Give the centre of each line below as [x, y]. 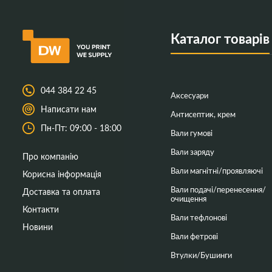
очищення [188, 198]
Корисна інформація [62, 174]
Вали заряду [192, 151]
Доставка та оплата [61, 191]
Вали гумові [191, 133]
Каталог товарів [220, 38]
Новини [38, 226]
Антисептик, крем [203, 114]
